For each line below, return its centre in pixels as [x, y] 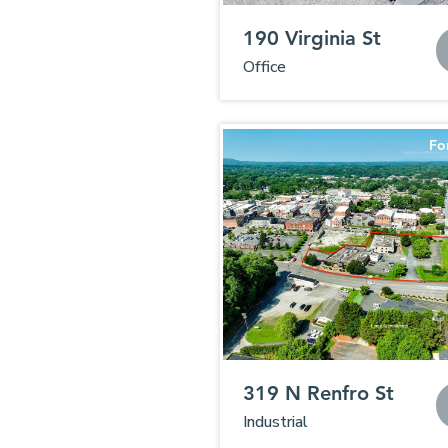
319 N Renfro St [318, 393]
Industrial [275, 422]
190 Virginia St [311, 38]
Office [264, 67]
